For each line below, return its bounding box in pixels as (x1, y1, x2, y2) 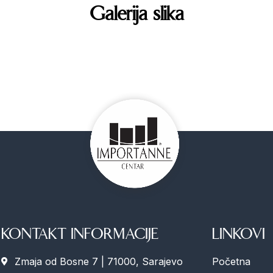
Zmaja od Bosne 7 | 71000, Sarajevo (15, 255, 183, 268)
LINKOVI (211, 225, 265, 244)
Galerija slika (89, 2, 184, 26)
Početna (211, 255, 250, 268)
